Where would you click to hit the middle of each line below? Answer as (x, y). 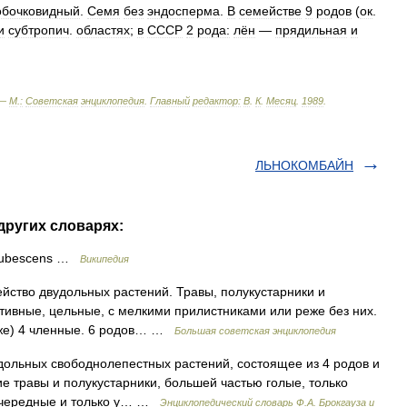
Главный (170, 101)
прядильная (311, 30)
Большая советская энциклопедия (255, 331)
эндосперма (184, 11)
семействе (270, 11)
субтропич (39, 30)
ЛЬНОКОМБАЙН (304, 165)
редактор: (217, 101)
